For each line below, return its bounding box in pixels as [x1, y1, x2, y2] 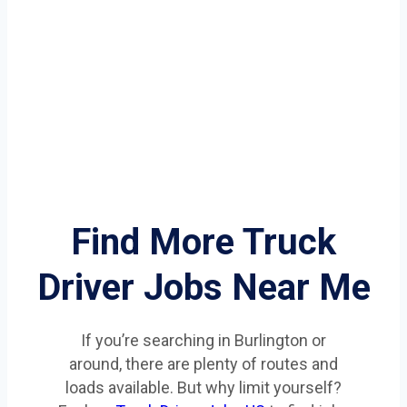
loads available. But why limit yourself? [65, 378, 342, 397]
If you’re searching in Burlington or [81, 331, 326, 350]
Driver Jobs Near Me [36, 266, 371, 309]
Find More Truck [71, 221, 336, 263]
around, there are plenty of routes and [69, 354, 338, 373]
